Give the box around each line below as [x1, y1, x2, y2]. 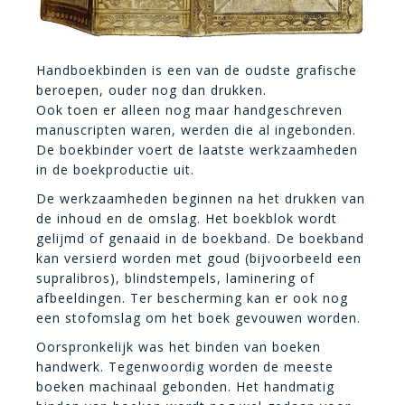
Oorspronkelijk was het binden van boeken [36, 337, 321, 355]
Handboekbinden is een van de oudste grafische [36, 61, 357, 79]
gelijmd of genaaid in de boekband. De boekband [36, 229, 364, 247]
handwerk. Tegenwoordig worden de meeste [36, 357, 334, 375]
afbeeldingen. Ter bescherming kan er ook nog [36, 288, 348, 306]
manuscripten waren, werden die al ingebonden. [36, 120, 356, 138]
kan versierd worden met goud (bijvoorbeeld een [36, 249, 362, 267]
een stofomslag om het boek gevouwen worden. [36, 308, 361, 326]
